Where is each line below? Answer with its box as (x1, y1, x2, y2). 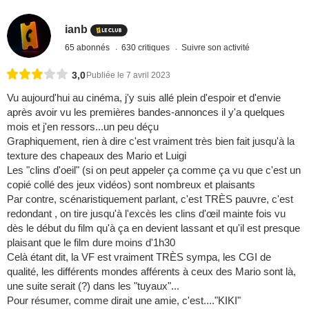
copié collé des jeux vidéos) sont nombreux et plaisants (7, 179, 255, 191)
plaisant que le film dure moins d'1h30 (7, 237, 175, 249)
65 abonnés (65, 42, 112, 52)
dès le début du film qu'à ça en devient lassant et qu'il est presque (7, 222, 300, 235)
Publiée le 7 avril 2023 (86, 70, 170, 81)
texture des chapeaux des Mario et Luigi (7, 150, 186, 162)
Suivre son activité (181, 42, 250, 52)
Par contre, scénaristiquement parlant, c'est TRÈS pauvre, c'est (7, 193, 293, 206)
